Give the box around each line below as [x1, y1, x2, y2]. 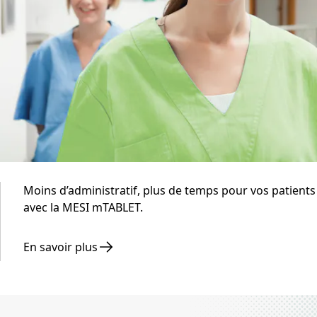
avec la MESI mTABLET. [23, 200, 143, 216]
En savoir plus [23, 239, 98, 255]
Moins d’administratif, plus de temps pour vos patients [23, 183, 316, 199]
